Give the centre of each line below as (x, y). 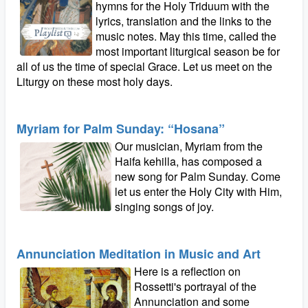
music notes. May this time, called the (186, 36)
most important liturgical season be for (188, 51)
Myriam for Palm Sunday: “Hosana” (121, 129)
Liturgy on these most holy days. (95, 81)
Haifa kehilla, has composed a (189, 161)
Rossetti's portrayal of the (196, 286)
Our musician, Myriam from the (189, 146)
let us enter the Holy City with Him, (199, 191)
